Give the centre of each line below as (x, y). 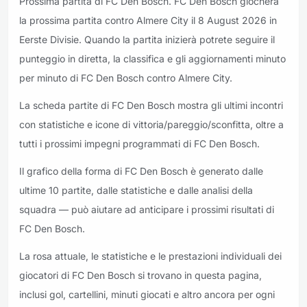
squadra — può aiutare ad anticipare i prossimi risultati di (147, 209)
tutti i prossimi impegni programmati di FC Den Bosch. (139, 144)
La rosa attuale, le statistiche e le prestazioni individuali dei (150, 256)
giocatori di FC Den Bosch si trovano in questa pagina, (140, 275)
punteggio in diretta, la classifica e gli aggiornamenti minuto (152, 59)
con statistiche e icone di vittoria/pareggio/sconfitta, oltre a (151, 124)
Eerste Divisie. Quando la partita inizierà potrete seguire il (147, 39)
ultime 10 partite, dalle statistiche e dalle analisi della (136, 190)
